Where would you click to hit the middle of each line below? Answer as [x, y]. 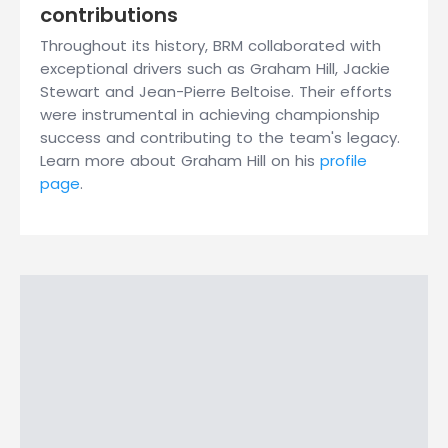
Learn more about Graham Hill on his [180, 160]
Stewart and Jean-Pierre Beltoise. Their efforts [216, 91]
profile [343, 160]
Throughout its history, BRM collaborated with [210, 45]
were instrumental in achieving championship [210, 114]
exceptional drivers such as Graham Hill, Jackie [215, 68]
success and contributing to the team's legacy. [220, 137]
